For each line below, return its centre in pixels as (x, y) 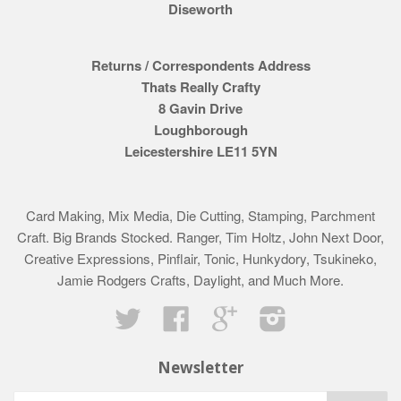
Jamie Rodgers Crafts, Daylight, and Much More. (200, 280)
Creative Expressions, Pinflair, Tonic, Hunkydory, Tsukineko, (200, 259)
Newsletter (200, 368)
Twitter (161, 315)
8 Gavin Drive (200, 109)
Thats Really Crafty (200, 87)
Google (259, 315)
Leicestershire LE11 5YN (200, 152)
